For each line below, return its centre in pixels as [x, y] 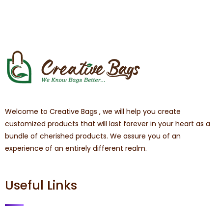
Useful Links [41, 185]
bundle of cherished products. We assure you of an [93, 136]
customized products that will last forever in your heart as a [108, 124]
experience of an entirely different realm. [76, 148]
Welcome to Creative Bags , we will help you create [93, 111]
